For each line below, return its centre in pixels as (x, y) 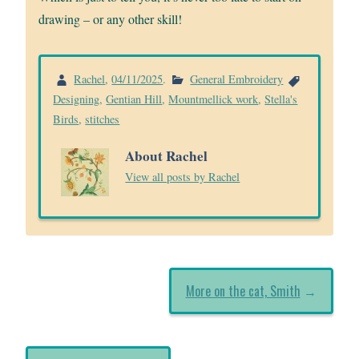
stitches (103, 119)
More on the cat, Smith (243, 291)
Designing (77, 99)
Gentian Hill (134, 99)
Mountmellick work (214, 99)
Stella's (281, 99)
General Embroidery (237, 79)
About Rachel (167, 156)
